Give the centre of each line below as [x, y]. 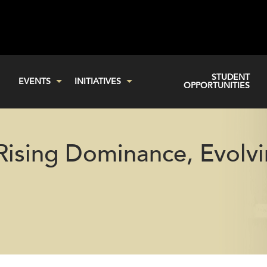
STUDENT [230, 77]
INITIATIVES [97, 82]
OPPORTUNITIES [216, 86]
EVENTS [34, 82]
